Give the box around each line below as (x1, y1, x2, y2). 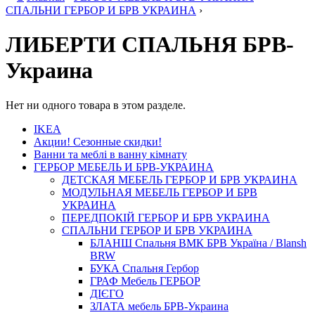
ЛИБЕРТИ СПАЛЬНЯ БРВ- (6, 32, 294, 58)
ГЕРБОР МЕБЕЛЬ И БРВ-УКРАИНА (34, 160, 214, 173)
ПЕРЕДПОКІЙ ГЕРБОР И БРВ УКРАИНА (62, 211, 270, 224)
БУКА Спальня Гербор (90, 262, 199, 274)
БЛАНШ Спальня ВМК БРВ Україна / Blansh (90, 236, 307, 249)
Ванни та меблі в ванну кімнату (34, 148, 187, 160)
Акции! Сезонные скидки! (34, 135, 162, 148)
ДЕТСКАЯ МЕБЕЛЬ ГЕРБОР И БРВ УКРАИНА (62, 173, 297, 186)
